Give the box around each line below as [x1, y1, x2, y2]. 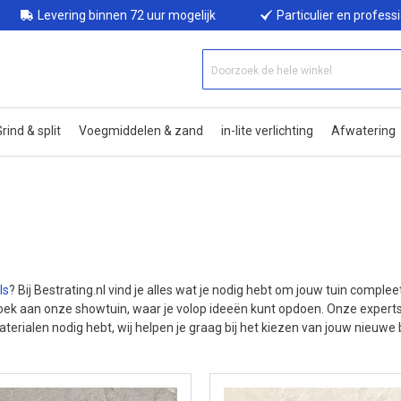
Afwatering [331, 124, 396, 138]
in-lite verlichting [221, 124, 313, 138]
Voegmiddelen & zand [79, 124, 203, 138]
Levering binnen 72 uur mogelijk [37, 8, 216, 22]
